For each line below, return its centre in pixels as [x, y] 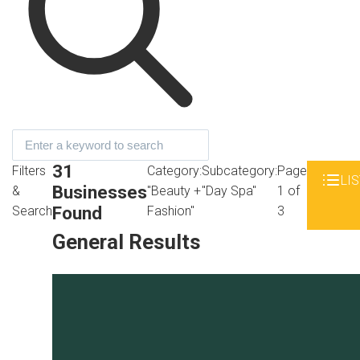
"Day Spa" [229, 191]
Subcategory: [239, 171]
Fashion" [171, 211]
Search [32, 211]
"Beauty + [174, 191]
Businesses [100, 192]
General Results [127, 241]
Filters [29, 171]
